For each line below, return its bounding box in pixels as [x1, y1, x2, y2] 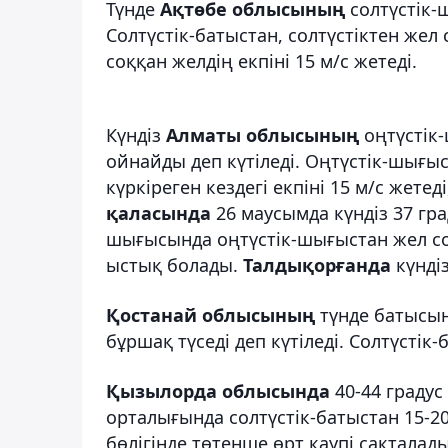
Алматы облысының [161, 122, 359, 147]
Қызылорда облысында [106, 378, 330, 403]
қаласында [106, 200, 211, 225]
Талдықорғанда [243, 252, 391, 277]
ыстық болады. [106, 252, 243, 277]
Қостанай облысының [106, 302, 315, 327]
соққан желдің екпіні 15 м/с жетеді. [106, 48, 417, 73]
